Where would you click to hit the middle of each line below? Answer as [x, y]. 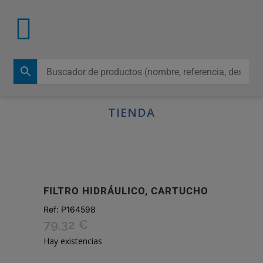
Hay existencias [73, 241]
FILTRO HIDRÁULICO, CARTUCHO [126, 191]
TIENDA [131, 112]
